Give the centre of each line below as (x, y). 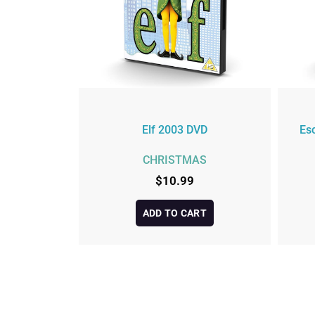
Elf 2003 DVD (174, 129)
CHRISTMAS (174, 160)
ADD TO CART (174, 213)
